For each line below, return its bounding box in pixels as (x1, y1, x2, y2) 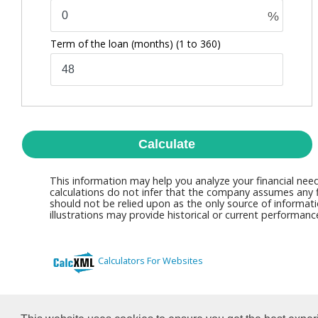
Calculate (138, 137, 196, 151)
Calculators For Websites (98, 254, 203, 268)
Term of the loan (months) (50, 37, 176, 50)
